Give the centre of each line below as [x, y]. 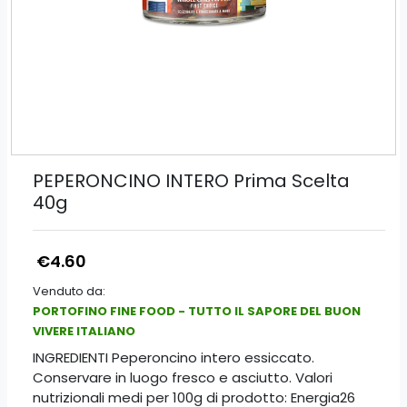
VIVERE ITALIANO [84, 331]
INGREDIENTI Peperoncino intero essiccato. [174, 357]
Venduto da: [69, 291]
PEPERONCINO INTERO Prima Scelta [191, 181]
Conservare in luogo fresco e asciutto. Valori [183, 377]
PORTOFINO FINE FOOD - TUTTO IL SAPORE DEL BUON [197, 311]
